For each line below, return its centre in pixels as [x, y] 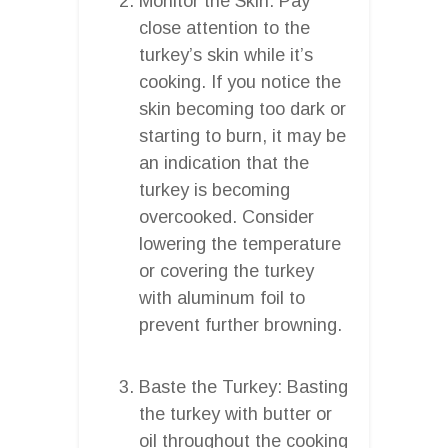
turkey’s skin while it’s [226, 54]
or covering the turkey [226, 270]
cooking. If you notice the [240, 81]
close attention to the [224, 27]
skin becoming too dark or [242, 108]
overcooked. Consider [226, 216]
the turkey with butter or [235, 413]
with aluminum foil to [222, 297]
